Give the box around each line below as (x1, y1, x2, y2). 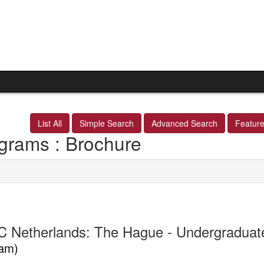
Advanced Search (151, 117, 217, 129)
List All (38, 117, 62, 129)
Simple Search (80, 117, 134, 129)
